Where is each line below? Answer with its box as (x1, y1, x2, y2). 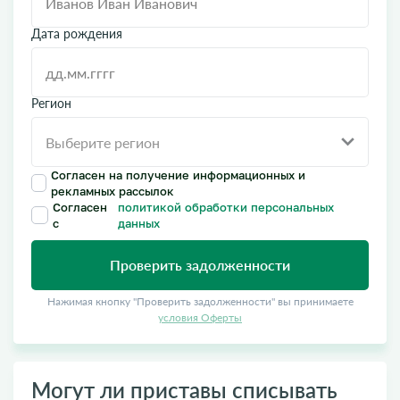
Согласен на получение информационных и (51, 166, 305, 183)
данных (118, 214, 161, 231)
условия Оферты (158, 311, 242, 324)
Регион (31, 96, 71, 111)
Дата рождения (31, 26, 122, 41)
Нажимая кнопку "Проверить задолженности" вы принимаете (46, 295, 354, 308)
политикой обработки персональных (118, 198, 335, 215)
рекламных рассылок (51, 182, 174, 199)
